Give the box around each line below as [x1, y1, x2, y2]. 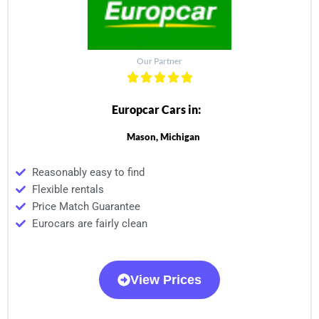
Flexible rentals [31, 183, 104, 197]
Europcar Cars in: [111, 103, 201, 117]
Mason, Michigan [126, 131, 200, 143]
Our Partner [137, 56, 182, 67]
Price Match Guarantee [31, 200, 140, 214]
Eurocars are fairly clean [31, 217, 147, 231]
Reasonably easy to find [31, 166, 145, 179]
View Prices [130, 273, 202, 288]
